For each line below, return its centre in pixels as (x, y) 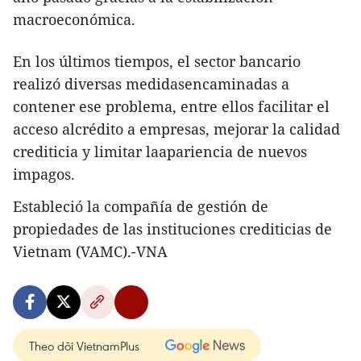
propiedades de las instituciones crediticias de (172, 229)
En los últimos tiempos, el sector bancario (157, 61)
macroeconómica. (74, 19)
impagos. (44, 174)
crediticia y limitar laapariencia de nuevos (160, 151)
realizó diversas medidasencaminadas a (151, 84)
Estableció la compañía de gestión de (141, 206)
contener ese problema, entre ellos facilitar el (171, 106)
